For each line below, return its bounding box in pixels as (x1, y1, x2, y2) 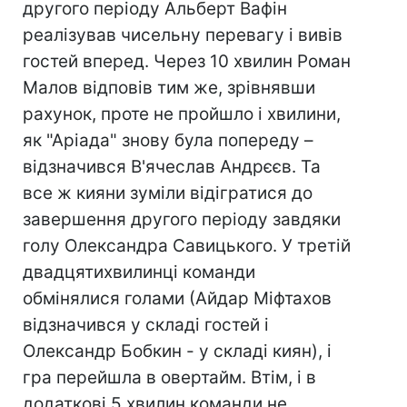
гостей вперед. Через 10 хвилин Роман (23, 51, 351, 72)
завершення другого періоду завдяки (23, 209, 341, 230)
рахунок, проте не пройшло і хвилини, (23, 104, 341, 124)
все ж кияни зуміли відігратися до (23, 183, 313, 203)
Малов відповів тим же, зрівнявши (23, 77, 315, 98)
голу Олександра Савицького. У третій (23, 235, 351, 256)
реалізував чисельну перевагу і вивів (23, 25, 342, 45)
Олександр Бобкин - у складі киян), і (23, 341, 332, 362)
